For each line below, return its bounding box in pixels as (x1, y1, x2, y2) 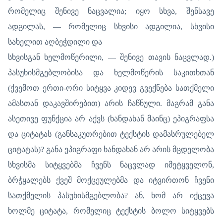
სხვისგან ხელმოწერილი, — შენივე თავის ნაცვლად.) (8, 53, 214, 61)
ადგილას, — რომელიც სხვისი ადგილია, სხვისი (8, 22, 214, 31)
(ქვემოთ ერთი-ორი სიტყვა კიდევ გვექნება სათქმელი (8, 83, 214, 92)
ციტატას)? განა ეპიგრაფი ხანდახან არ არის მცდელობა (8, 145, 214, 154)
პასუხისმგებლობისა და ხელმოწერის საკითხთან (8, 68, 214, 77)
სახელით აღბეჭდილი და (8, 37, 102, 46)
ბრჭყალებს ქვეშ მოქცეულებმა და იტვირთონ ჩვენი (8, 175, 214, 184)
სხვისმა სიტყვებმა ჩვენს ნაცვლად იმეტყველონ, (8, 160, 214, 169)
